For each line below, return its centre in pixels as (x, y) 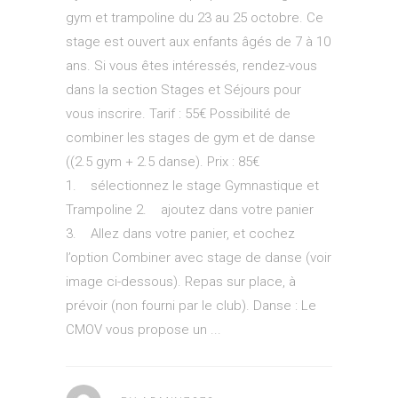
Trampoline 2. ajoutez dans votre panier (190, 210)
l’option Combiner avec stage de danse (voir (199, 258)
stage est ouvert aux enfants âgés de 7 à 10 (198, 42)
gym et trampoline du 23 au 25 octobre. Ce (195, 18)
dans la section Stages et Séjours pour (183, 90)
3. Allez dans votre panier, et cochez (180, 234)
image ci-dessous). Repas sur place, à (181, 282)
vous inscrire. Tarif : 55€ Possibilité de (178, 114)
